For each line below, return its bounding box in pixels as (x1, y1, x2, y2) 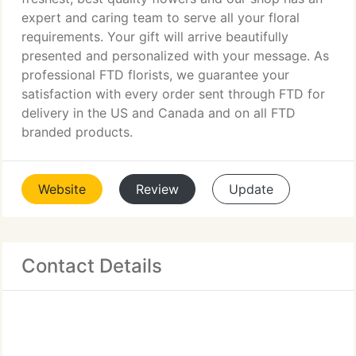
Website (38, 181, 86, 197)
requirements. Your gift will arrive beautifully (21, 29, 288, 44)
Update (229, 181, 273, 197)
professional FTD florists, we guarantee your (21, 67, 289, 83)
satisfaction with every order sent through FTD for (21, 86, 325, 102)
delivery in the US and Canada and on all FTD (21, 105, 296, 121)
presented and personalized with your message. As (21, 48, 329, 64)
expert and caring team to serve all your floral (21, 10, 300, 25)
